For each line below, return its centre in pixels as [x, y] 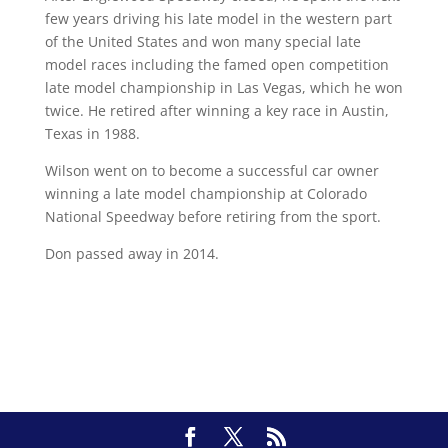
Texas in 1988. [92, 133]
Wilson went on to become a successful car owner [211, 170]
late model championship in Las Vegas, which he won [223, 87]
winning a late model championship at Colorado [205, 193]
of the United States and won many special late [202, 41]
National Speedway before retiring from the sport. [212, 216]
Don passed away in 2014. [131, 253]
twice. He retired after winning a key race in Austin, [216, 110]
